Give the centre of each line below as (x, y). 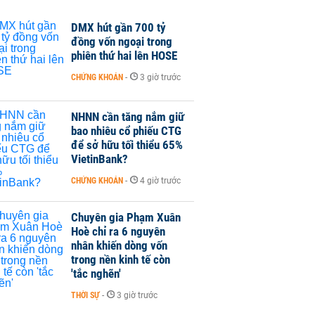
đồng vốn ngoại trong (122, 41)
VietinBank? (99, 159)
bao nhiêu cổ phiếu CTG (126, 131)
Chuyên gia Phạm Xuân (126, 217)
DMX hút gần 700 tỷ (118, 27)
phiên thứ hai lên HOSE (124, 56)
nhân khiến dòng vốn (119, 245)
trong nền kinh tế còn (121, 259)
